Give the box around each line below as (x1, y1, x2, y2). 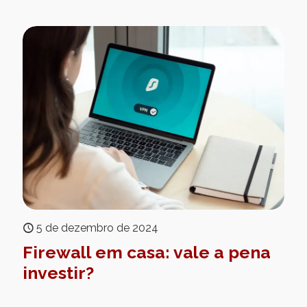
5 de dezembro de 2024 (36, 221, 158, 235)
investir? (23, 262, 94, 284)
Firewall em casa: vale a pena (23, 242, 271, 263)
